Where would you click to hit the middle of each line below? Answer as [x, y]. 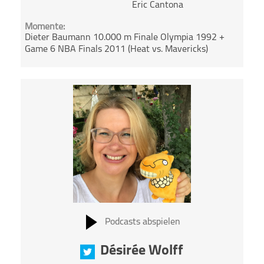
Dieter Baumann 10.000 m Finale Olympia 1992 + [125, 38]
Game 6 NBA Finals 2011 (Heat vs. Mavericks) [117, 50]
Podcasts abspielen [142, 222]
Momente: [45, 27]
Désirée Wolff [142, 251]
